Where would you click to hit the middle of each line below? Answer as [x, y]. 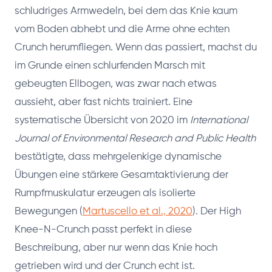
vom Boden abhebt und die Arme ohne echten [122, 29]
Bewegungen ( [49, 211]
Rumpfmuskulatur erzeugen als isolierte [105, 193]
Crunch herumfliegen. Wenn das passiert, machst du [136, 47]
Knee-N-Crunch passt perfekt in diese [103, 229]
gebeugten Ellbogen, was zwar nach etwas [116, 84]
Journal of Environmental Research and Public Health [135, 138]
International [219, 120]
